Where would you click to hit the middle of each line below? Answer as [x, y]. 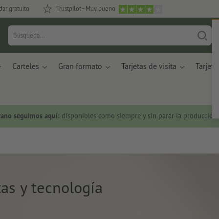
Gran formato [80, 66]
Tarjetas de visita [149, 66]
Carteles [26, 66]
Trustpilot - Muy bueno [86, 9]
